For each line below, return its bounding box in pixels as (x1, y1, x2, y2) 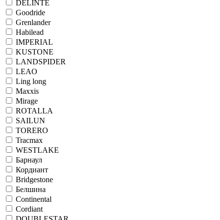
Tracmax (16, 136, 43, 144)
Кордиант (16, 165, 48, 174)
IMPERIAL (16, 37, 53, 46)
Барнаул (16, 155, 42, 164)
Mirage (16, 96, 38, 105)
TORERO (16, 126, 48, 135)
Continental (16, 194, 52, 203)
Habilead (16, 27, 44, 36)
